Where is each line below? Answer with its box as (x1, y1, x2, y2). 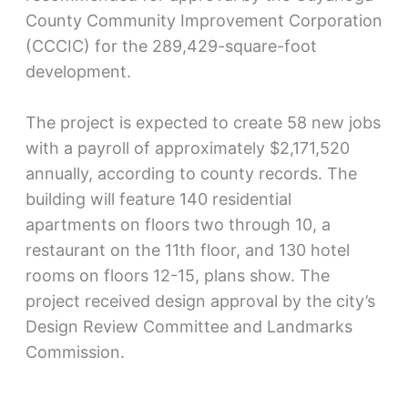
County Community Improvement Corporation (25, 10, 382, 30)
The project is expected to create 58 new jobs (25, 113, 381, 133)
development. (25, 61, 131, 81)
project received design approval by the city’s (25, 291, 375, 311)
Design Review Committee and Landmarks (25, 317, 352, 337)
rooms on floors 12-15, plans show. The (25, 266, 330, 286)
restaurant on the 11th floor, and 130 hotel (25, 240, 350, 260)
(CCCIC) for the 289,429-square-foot (25, 36, 317, 56)
